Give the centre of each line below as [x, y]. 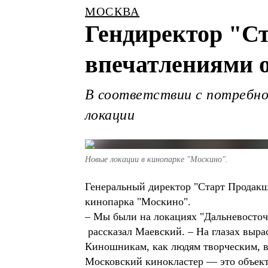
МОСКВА [112, 11]
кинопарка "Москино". [138, 202]
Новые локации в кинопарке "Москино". [156, 159]
